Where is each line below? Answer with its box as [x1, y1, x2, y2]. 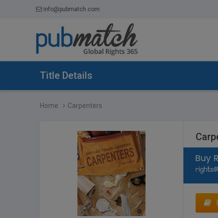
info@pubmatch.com [43, 6, 100, 13]
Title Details [40, 70, 92, 81]
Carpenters [68, 102, 102, 109]
